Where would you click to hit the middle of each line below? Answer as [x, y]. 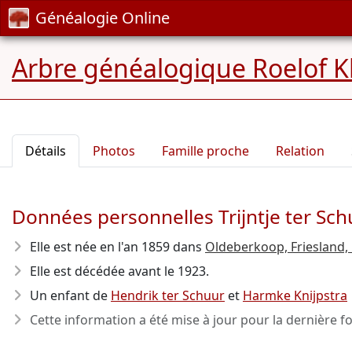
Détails [46, 151]
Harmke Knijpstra [295, 295]
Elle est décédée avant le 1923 [118, 271]
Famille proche [205, 151]
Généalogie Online [103, 18]
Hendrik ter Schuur [168, 295]
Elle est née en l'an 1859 [100, 247]
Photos [114, 151]
